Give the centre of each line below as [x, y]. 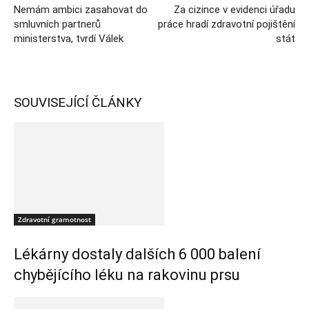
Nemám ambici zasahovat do [81, 10]
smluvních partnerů [57, 24]
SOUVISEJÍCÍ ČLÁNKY [78, 102]
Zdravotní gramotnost [54, 219]
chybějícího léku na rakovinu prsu [127, 275]
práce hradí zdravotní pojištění [227, 24]
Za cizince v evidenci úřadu [235, 10]
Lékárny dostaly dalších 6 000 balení [137, 254]
